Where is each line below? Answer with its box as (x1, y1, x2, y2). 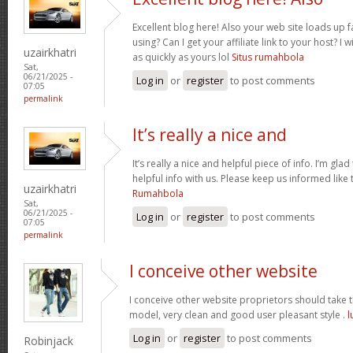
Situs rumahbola (232, 50, 304, 64)
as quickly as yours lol (132, 50, 232, 64)
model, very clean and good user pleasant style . (129, 307, 347, 321)
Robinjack (24, 333, 73, 348)
